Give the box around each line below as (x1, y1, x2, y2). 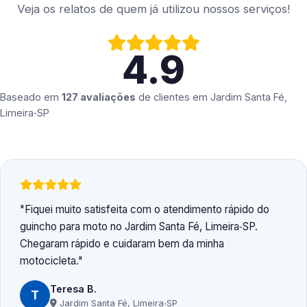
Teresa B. (50, 282, 97, 295)
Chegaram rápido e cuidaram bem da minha (20, 237, 224, 251)
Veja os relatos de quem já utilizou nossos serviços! (17, 2, 290, 16)
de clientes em (136, 91, 210, 103)
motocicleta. (20, 254, 78, 268)
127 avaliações (62, 91, 136, 103)
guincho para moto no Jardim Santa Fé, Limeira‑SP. (20, 220, 258, 234)
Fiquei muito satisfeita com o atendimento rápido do (25, 203, 269, 217)
